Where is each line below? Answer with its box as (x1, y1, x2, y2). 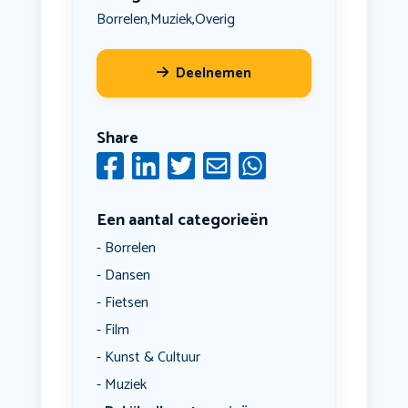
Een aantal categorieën (96, 207, 268, 235)
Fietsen (104, 291, 148, 316)
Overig (194, 6, 235, 32)
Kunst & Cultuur (104, 345, 200, 371)
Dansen (104, 263, 150, 289)
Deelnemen (175, 62, 251, 86)
